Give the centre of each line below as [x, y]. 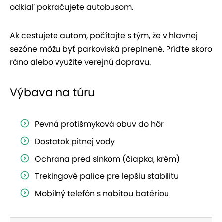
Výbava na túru [52, 92]
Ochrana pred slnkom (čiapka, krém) [107, 159]
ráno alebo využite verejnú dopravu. [80, 62]
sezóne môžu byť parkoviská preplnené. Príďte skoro [111, 49]
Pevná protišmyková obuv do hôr [99, 124]
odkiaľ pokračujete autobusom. [72, 7]
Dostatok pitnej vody [75, 142]
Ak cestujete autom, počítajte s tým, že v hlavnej [104, 36]
